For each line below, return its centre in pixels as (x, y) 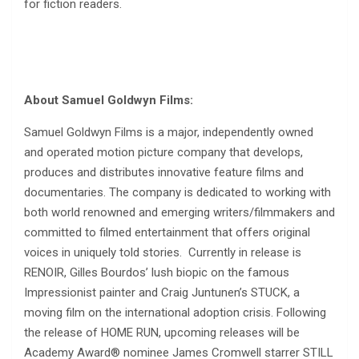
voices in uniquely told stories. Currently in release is (163, 253)
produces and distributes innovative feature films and (164, 173)
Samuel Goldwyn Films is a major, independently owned (169, 133)
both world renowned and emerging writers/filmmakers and (179, 213)
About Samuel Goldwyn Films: (109, 101)
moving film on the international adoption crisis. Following (175, 313)
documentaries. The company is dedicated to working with (177, 193)
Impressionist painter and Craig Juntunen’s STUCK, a (162, 293)
